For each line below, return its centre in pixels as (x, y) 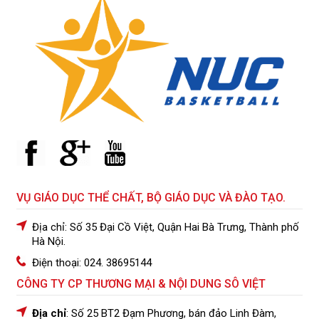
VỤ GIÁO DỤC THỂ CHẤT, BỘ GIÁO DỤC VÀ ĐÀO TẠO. (151, 198)
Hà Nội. (49, 242)
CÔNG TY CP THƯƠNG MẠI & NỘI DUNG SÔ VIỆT (141, 284)
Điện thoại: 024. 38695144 (92, 263)
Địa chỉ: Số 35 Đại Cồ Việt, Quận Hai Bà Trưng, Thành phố (166, 228)
